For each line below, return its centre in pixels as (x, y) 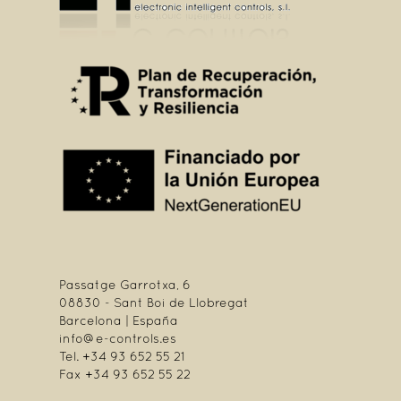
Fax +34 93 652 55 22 (125, 375)
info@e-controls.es (118, 340)
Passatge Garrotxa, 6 (125, 286)
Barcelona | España (119, 322)
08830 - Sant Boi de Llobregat (154, 304)
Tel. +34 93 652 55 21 (122, 358)
